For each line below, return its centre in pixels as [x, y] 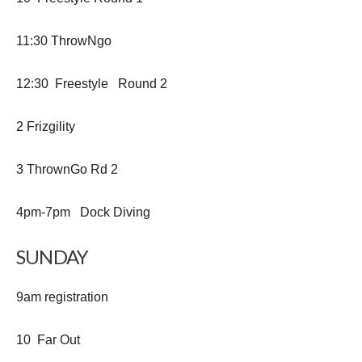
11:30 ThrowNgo [64, 41]
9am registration [62, 297]
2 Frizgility [46, 126]
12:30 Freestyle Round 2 [92, 84]
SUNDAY [53, 257]
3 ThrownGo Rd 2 [67, 169]
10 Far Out [48, 340]
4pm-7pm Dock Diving [83, 212]
